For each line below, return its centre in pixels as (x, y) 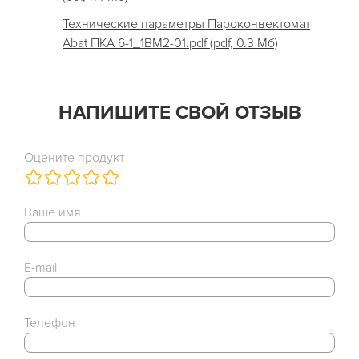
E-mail (40, 268)
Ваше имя (52, 212)
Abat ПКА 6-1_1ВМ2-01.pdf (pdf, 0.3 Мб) (170, 43)
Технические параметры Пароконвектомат (186, 24)
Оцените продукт (74, 158)
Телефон (50, 323)
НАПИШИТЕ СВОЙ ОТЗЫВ (179, 113)
